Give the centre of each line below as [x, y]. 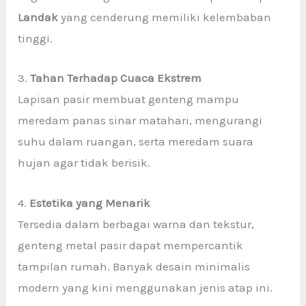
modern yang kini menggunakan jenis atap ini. [145, 287]
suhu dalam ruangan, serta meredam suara [136, 142]
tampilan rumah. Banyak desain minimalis [134, 266]
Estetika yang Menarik [90, 203]
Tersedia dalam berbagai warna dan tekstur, [136, 224]
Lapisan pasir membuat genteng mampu [129, 99]
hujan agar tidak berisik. [84, 163]
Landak [38, 17]
